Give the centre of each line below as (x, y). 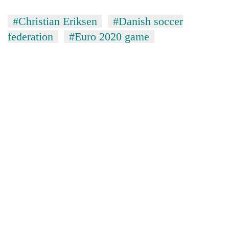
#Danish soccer (148, 21)
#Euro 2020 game (109, 36)
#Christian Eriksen (55, 21)
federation (30, 36)
